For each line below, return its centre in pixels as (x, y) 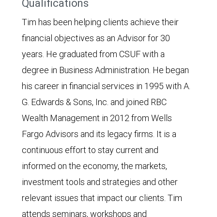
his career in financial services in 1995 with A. (106, 86)
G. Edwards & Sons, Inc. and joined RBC (94, 102)
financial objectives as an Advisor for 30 (96, 38)
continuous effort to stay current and (90, 150)
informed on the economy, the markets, (94, 166)
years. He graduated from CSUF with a (93, 54)
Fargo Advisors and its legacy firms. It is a (99, 134)
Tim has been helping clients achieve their (100, 22)
